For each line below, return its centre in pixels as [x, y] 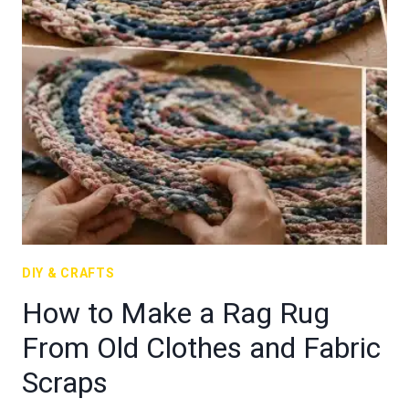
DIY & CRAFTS [68, 273]
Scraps [65, 383]
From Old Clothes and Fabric [201, 348]
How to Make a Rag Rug [176, 313]
